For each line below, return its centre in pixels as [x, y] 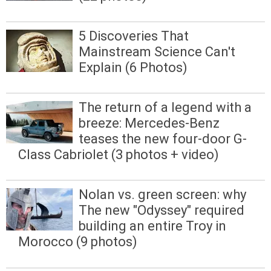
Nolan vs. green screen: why [162, 195]
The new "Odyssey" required [162, 211]
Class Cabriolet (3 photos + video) [119, 155]
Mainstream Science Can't [157, 51]
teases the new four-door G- [163, 139]
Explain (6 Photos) [133, 67]
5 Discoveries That [134, 36]
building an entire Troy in [152, 226]
